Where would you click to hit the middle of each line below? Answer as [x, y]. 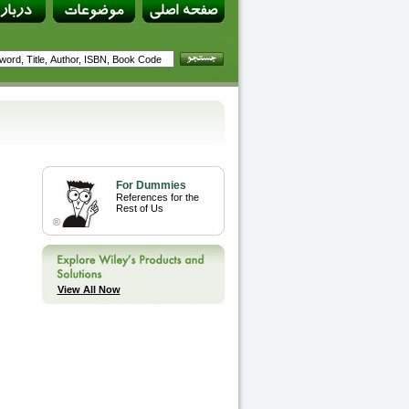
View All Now [89, 289]
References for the [157, 197]
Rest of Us [139, 208]
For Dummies [151, 185]
